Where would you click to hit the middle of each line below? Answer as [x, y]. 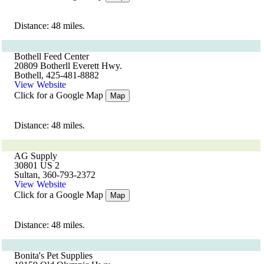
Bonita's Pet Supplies [53, 255]
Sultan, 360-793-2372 [55, 175]
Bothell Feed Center [52, 56]
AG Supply [36, 156]
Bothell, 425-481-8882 [57, 75]
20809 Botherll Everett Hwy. [68, 66]
